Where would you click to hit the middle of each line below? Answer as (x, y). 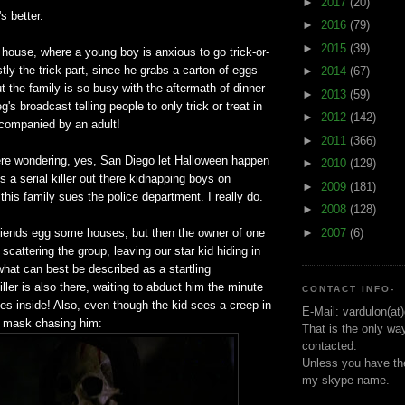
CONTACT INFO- (349, 289)
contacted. (330, 345)
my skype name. (346, 380)
